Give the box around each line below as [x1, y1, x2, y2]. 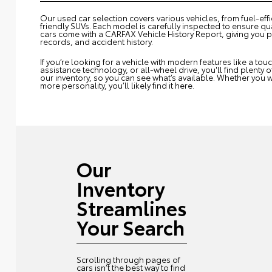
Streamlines [76, 194, 188, 222]
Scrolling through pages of [76, 254, 181, 265]
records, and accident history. [40, 36, 154, 47]
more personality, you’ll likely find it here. [40, 80, 195, 91]
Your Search [76, 213, 185, 241]
